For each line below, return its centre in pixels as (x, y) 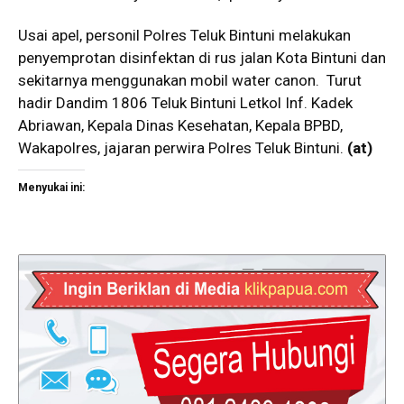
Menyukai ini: (51, 188)
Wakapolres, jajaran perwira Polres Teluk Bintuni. (183, 148)
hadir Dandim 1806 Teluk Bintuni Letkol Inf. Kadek (185, 103)
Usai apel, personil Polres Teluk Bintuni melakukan (184, 36)
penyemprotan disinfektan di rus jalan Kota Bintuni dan (202, 58)
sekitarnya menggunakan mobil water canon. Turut (190, 81)
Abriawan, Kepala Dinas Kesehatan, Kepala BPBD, (180, 126)
